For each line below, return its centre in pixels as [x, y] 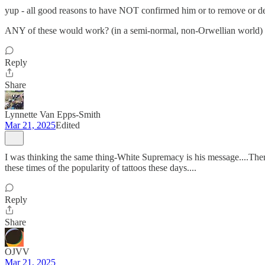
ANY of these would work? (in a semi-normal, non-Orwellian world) [134, 30]
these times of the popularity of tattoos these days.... [101, 168]
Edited [68, 125]
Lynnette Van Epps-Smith [53, 114]
